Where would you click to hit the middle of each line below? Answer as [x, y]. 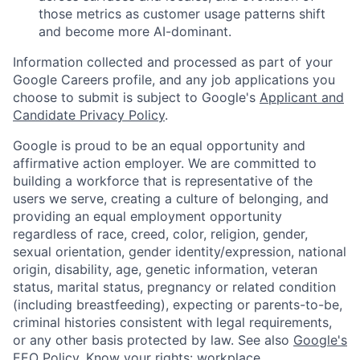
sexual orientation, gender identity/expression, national [180, 252]
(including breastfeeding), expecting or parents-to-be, [178, 305]
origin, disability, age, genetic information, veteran [165, 270]
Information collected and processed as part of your [173, 62]
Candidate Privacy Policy [89, 115]
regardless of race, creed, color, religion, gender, [160, 234]
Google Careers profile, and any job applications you [174, 80]
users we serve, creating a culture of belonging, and [171, 199]
